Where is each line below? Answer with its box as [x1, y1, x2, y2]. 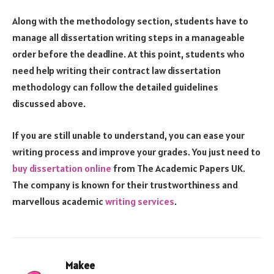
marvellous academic [12, 194, 105, 207]
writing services [105, 194, 174, 207]
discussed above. [12, 97, 86, 110]
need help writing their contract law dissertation [12, 64, 221, 77]
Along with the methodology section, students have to [12, 15, 248, 28]
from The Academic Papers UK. [111, 161, 245, 174]
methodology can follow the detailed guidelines [12, 81, 218, 94]
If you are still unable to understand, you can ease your [12, 128, 245, 141]
